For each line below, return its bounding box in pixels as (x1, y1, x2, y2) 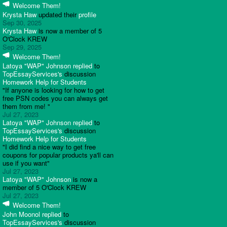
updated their (36, 10, 79, 19)
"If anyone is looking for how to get (3, 85, 104, 95)
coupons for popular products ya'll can (3, 150, 113, 160)
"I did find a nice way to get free (3, 142, 96, 152)
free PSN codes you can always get (3, 93, 108, 103)
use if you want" (3, 158, 50, 168)
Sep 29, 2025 (3, 42, 42, 52)
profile (79, 10, 96, 19)
